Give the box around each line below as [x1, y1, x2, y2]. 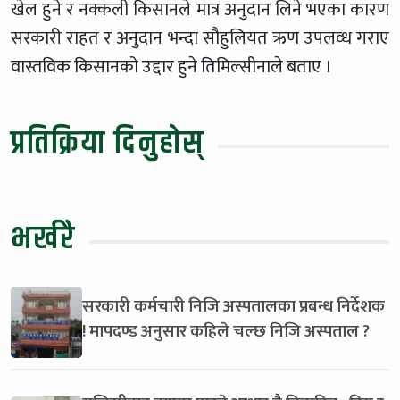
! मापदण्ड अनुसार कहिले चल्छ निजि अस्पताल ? [82, 316, 370, 346]
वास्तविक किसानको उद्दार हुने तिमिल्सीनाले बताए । [11, 51, 332, 82]
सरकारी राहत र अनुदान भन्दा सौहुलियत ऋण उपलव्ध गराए [11, 22, 389, 54]
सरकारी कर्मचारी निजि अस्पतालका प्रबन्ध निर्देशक [82, 291, 385, 321]
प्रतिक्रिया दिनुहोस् [11, 118, 204, 168]
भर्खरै [11, 213, 76, 263]
